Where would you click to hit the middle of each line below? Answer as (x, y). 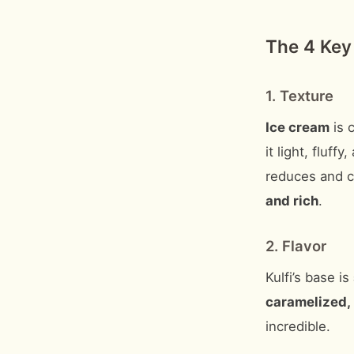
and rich (292, 201)
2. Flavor (296, 246)
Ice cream (298, 127)
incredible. (298, 326)
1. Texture (299, 96)
